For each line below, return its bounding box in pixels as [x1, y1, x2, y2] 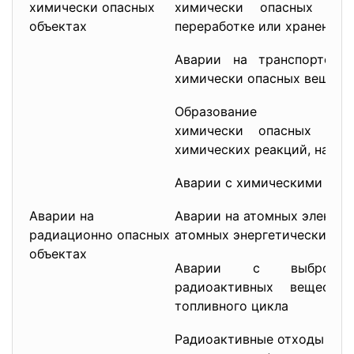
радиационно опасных [29, 227, 170, 243]
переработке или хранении [175, 18, 345, 34]
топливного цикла [175, 298, 288, 314]
